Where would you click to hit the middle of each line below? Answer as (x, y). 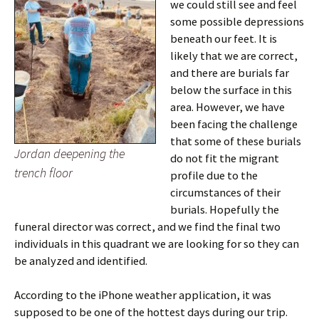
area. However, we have (228, 107)
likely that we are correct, (234, 56)
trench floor (43, 173)
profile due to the (214, 175)
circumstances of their (225, 192)
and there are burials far (230, 73)
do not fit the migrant (225, 158)
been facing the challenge (234, 124)
